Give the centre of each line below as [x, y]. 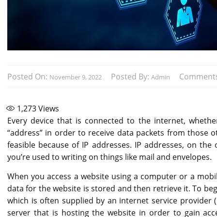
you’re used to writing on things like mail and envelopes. [109, 157]
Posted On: [28, 77]
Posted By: [131, 77]
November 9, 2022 [76, 77]
